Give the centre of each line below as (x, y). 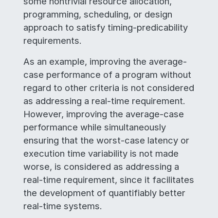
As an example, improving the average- (105, 61)
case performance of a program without (107, 74)
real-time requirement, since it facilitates (109, 180)
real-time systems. (63, 206)
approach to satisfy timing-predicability (106, 27)
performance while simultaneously (95, 127)
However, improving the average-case (104, 114)
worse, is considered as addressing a (101, 166)
